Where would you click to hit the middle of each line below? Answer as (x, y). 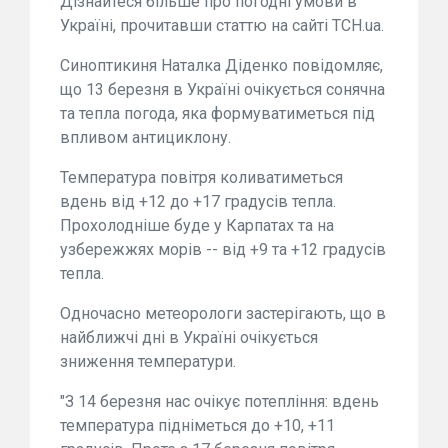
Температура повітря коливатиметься (201, 178)
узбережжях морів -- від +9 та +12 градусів (223, 250)
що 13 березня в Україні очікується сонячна (222, 90)
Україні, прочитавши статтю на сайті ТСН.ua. (222, 26)
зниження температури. (148, 362)
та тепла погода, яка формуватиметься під (217, 114)
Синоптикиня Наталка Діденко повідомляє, (221, 66)
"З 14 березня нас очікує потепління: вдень (219, 402)
